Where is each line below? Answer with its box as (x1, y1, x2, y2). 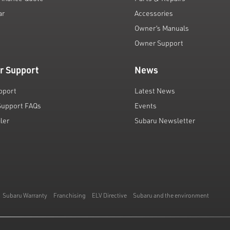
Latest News (134, 86, 175, 95)
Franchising (53, 191, 86, 199)
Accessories (134, 9, 173, 17)
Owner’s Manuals (134, 24, 189, 32)
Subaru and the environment (133, 191, 209, 199)
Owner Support (134, 39, 183, 47)
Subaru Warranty (3, 191, 47, 199)
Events (134, 101, 157, 110)
